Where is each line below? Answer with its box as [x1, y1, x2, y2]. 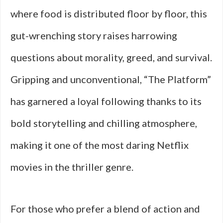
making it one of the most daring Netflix [10, 139, 189, 151]
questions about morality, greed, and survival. [10, 51, 212, 63]
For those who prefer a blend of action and [10, 203, 200, 215]
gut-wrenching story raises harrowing [10, 29, 177, 41]
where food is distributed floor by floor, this [10, 7, 207, 19]
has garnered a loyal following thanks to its [10, 95, 202, 107]
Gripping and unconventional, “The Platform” [10, 73, 211, 85]
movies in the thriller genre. [10, 161, 133, 173]
